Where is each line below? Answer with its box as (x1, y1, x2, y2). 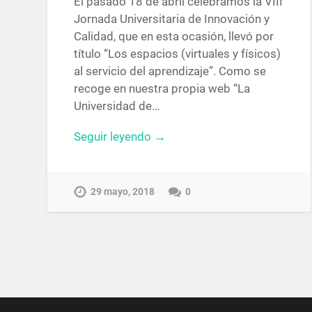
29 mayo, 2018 (91, 185, 155, 198)
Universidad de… (74, 99, 160, 114)
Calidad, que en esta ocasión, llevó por (74, 29, 274, 44)
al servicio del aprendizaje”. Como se (74, 64, 267, 79)
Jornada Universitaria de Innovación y (74, 12, 270, 26)
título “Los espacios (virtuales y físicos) (74, 47, 281, 61)
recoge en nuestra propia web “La (74, 81, 251, 96)
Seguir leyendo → (74, 130, 166, 144)
